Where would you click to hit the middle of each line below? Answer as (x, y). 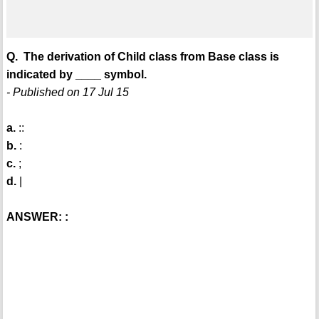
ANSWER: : (37, 217)
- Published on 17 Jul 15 (67, 93)
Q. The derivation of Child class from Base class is (142, 57)
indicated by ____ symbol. (76, 75)
